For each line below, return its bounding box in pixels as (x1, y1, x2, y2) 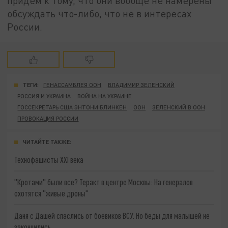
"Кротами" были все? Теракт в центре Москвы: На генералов (14, 177, 193, 187)
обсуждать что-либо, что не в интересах (7, 7, 192, 19)
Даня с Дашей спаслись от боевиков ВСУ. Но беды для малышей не (14, 210, 210, 220)
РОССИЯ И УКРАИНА (17, 93, 71, 100)
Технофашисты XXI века (14, 155, 84, 165)
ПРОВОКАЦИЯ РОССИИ (17, 115, 79, 122)
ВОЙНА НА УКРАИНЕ (77, 93, 132, 100)
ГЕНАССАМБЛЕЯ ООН (43, 81, 102, 89)
